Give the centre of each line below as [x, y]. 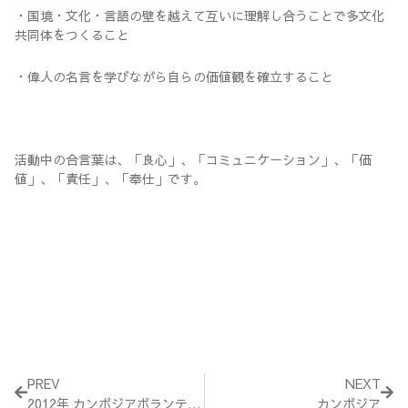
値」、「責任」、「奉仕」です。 [110, 178]
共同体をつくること [72, 35]
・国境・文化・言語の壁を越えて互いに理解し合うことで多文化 [199, 16]
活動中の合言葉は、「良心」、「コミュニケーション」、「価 [193, 159]
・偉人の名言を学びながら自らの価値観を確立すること [174, 76]
